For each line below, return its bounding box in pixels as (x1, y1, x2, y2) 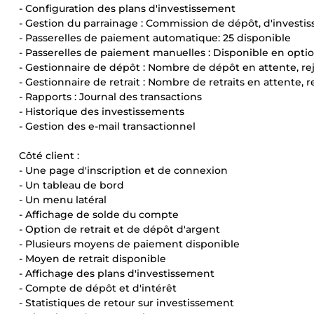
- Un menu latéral (19, 193, 107, 206)
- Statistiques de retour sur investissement (19, 296, 234, 309)
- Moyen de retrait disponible (19, 252, 166, 265)
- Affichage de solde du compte (19, 208, 179, 221)
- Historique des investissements (19, 105, 184, 118)
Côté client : (19, 149, 79, 162)
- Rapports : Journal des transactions (19, 90, 202, 103)
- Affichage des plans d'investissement (19, 267, 214, 280)
